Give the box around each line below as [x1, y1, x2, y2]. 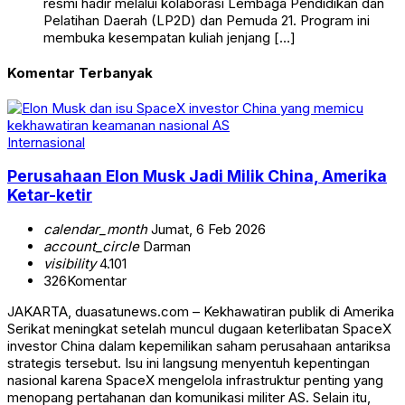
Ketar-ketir [7, 185, 92, 205]
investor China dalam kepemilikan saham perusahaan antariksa [7, 337, 391, 354]
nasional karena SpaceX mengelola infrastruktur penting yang [7, 372, 383, 389]
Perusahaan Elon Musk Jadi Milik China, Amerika [7, 166, 387, 186]
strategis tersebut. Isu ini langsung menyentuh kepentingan [7, 354, 370, 372]
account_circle [43, 238, 139, 255]
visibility [43, 255, 96, 272]
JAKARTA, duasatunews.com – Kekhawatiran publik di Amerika [7, 303, 394, 320]
